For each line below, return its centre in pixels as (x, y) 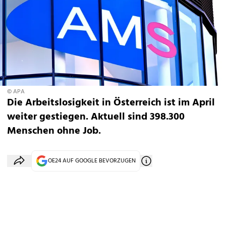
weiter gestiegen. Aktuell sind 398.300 (96, 117)
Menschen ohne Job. (54, 131)
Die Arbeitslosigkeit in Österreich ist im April (111, 103)
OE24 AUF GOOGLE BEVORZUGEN (92, 161)
